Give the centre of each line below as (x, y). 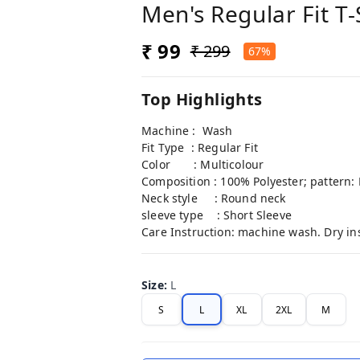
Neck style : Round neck (215, 198)
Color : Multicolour (203, 165)
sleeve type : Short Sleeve (217, 215)
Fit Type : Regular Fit (200, 148)
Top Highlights (202, 100)
